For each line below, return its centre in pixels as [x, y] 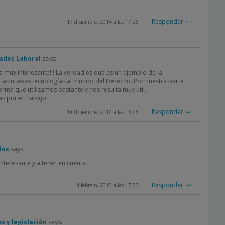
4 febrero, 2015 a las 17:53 [107, 185]
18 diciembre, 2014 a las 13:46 [103, 112]
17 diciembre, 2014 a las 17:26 [103, 22]
